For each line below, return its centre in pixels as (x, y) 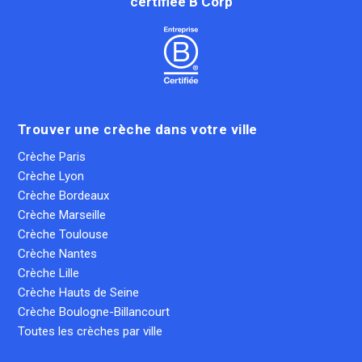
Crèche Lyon (51, 177)
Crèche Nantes (57, 254)
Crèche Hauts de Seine (78, 292)
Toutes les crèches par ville (90, 331)
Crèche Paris (52, 157)
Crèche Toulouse (63, 235)
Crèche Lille (48, 273)
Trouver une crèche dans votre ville (138, 130)
